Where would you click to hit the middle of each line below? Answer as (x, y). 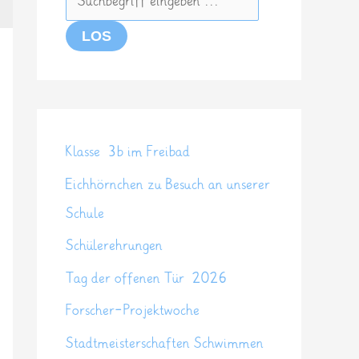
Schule (85, 213)
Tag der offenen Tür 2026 (147, 278)
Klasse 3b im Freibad (128, 152)
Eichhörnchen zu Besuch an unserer (168, 184)
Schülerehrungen (114, 246)
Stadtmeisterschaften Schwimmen (165, 343)
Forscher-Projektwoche (133, 311)
